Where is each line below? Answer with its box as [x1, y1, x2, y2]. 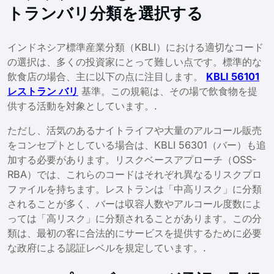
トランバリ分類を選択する [7, 3, 203, 24]
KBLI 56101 [206, 70, 259, 83]
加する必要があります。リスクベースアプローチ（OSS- [7, 153, 257, 166]
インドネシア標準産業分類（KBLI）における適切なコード [7, 40, 264, 53]
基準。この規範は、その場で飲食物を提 [78, 84, 257, 97]
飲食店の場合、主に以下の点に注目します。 [7, 70, 206, 83]
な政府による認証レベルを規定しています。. [7, 241, 206, 254]
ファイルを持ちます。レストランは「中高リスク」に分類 [7, 182, 262, 195]
